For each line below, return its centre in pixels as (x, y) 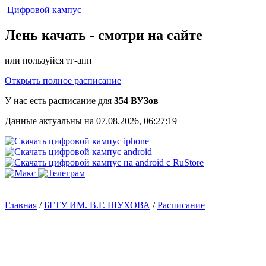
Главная (21, 205)
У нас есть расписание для (59, 100)
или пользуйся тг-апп (48, 60)
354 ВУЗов (136, 100)
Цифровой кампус (44, 10)
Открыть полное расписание (63, 80)
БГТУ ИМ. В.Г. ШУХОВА (97, 205)
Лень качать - (50, 35)
